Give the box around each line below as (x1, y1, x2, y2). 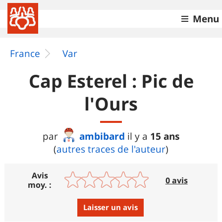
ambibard (79, 129, 125, 143)
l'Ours (84, 92, 138, 116)
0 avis (165, 174, 188, 186)
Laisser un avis (83, 202, 138, 213)
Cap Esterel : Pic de (28, 69, 194, 93)
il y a (127, 130, 150, 143)
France (10, 47, 40, 60)
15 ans (150, 129, 179, 143)
